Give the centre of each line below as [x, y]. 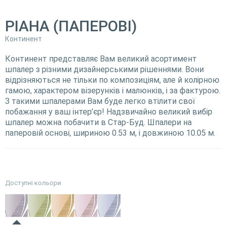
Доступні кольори [33, 183]
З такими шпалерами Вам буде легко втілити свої [100, 101]
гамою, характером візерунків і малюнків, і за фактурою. [113, 90]
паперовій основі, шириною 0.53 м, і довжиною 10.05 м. [110, 133]
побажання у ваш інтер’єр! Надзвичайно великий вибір [109, 111]
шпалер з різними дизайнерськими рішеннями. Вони [104, 69]
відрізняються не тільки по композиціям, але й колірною [112, 80]
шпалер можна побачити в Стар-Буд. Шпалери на [98, 122]
